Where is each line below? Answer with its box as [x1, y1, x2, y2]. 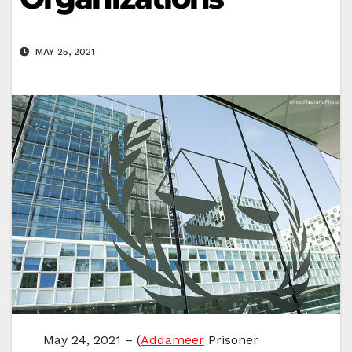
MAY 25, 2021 [32, 46, 95, 58]
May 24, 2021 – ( [43, 332, 141, 348]
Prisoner [204, 332, 258, 348]
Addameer [141, 332, 204, 348]
